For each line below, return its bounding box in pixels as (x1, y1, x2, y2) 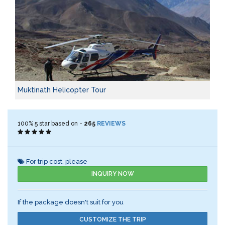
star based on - (38, 120, 84, 128)
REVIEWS (97, 120, 126, 128)
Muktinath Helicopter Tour (18, 86, 106, 94)
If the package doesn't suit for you (18, 198, 124, 206)
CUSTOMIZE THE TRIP (79, 216, 146, 223)
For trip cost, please (25, 158, 87, 166)
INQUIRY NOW (91, 170, 134, 178)
